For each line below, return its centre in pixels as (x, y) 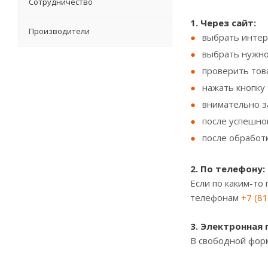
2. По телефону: (228, 169)
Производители (59, 31)
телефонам (216, 197)
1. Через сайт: (223, 23)
